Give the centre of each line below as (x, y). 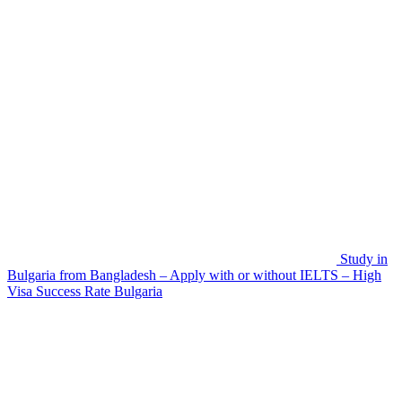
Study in (364, 258)
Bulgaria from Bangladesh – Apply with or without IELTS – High (194, 275)
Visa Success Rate (59, 291)
